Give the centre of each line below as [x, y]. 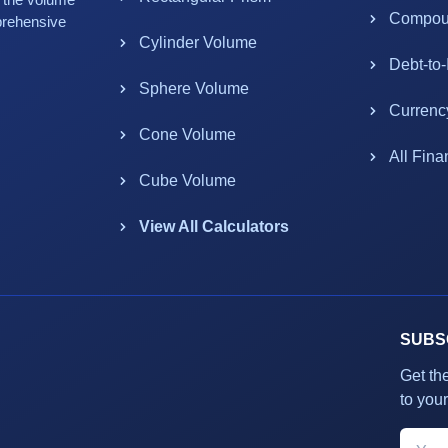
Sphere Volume [194, 88]
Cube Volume [188, 180]
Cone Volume [188, 134]
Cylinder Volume [198, 42]
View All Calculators [214, 226]
